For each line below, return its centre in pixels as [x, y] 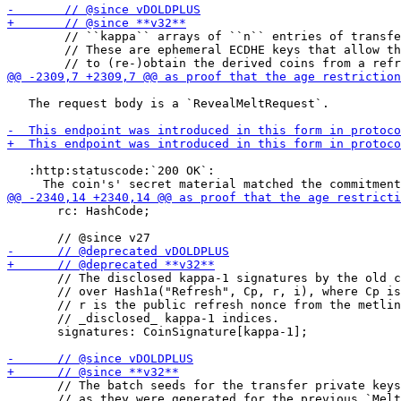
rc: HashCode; [79, 211]
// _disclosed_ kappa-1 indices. [143, 318]
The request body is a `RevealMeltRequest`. [168, 103]
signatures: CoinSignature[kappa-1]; [158, 332]
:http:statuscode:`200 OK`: [111, 171]
